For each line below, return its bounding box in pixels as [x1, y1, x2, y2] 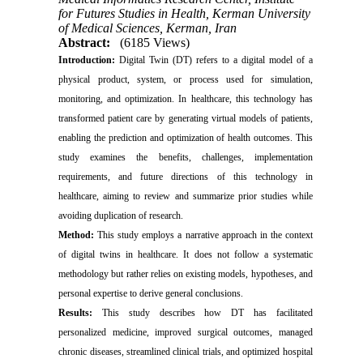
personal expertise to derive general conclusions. [58, 287, 244, 299]
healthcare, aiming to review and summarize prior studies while [58, 190, 313, 202]
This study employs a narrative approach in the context [94, 228, 313, 241]
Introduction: [58, 53, 116, 66]
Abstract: [58, 35, 111, 49]
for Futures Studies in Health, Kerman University [58, 6, 311, 20]
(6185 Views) [120, 35, 190, 49]
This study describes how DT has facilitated [92, 306, 313, 318]
